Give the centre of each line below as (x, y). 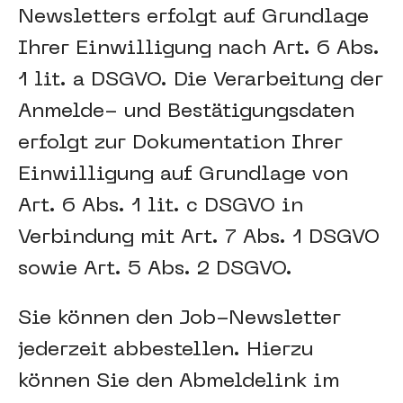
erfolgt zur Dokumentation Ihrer (180, 143)
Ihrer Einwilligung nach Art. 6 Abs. (199, 49)
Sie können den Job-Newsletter (179, 319)
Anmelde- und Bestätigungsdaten (186, 112)
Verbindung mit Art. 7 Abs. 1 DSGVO (199, 238)
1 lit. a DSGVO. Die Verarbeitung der (201, 81)
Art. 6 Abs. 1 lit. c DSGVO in (161, 206)
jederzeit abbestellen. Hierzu (166, 350)
